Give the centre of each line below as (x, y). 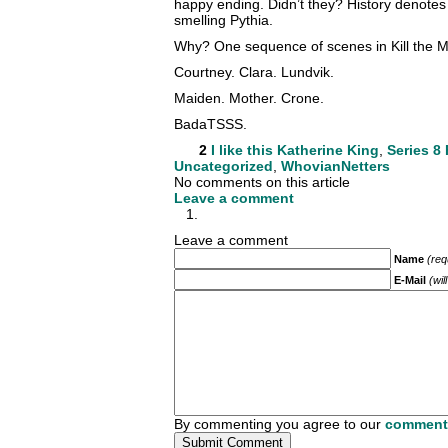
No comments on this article (262, 182)
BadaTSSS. (210, 124)
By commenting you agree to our (279, 424)
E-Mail (410, 280)
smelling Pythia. (223, 20)
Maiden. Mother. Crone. (249, 98)
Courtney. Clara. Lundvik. (254, 72)
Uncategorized (223, 166)
